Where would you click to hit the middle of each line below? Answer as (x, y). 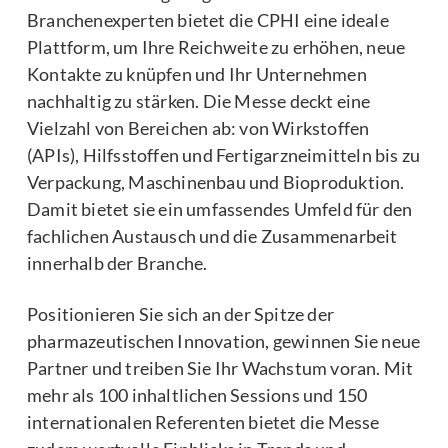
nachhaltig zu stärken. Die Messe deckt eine (199, 101)
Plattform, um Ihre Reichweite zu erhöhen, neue (216, 47)
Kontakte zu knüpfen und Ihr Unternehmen (197, 74)
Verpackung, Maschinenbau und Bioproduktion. (216, 182)
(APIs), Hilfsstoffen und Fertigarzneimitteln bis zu (224, 155)
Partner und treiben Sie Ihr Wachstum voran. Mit (220, 367)
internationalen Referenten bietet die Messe (203, 421)
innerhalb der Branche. (117, 263)
